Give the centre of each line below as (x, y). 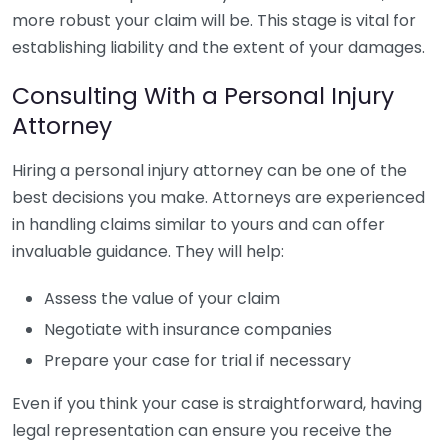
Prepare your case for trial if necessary (197, 360)
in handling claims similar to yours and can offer (198, 224)
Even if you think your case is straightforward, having (217, 403)
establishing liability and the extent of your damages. (218, 47)
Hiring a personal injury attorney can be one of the (209, 170)
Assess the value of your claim (162, 298)
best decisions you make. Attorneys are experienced (218, 197)
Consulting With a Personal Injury (203, 95)
